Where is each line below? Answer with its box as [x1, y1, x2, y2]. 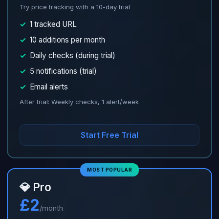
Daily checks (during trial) [30, 51, 115, 60]
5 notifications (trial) [30, 66, 97, 76]
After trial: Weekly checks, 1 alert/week [20, 98, 139, 106]
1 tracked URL [30, 20, 77, 29]
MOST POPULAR [87, 167, 132, 173]
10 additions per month [30, 35, 105, 44]
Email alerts [30, 82, 68, 91]
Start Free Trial [81, 130, 138, 140]
